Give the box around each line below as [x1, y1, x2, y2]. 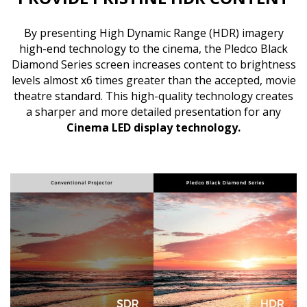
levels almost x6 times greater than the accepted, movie [11, 72, 296, 88]
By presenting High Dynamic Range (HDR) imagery [23, 25, 284, 40]
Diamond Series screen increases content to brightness [11, 56, 296, 72]
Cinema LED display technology [66, 119, 238, 135]
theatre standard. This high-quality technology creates [14, 88, 293, 103]
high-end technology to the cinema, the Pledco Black [19, 40, 288, 56]
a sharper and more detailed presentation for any [26, 103, 281, 119]
